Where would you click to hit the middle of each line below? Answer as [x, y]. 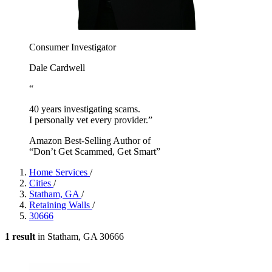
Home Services [59, 172]
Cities [41, 183]
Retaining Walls [61, 205]
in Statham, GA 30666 [80, 236]
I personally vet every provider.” [91, 120]
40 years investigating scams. [85, 109]
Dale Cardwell [57, 67]
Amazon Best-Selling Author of [90, 140]
